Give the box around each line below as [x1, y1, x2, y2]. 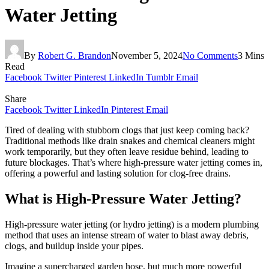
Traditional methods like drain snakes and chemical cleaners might [5, 135, 255, 146]
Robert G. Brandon [38, 50, 111, 61]
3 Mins [238, 50, 264, 61]
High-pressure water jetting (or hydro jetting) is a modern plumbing [5, 219, 259, 229]
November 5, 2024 [111, 50, 183, 61]
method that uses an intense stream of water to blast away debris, [5, 229, 249, 240]
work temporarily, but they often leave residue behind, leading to [5, 146, 249, 157]
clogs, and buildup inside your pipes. [5, 240, 144, 251]
